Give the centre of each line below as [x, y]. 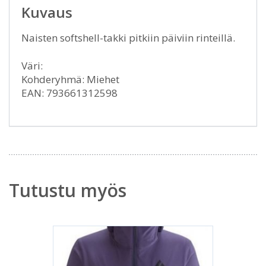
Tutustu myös [68, 190]
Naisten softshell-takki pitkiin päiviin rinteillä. [128, 37]
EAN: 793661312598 [69, 93]
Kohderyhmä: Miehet [70, 79]
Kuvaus [47, 12]
